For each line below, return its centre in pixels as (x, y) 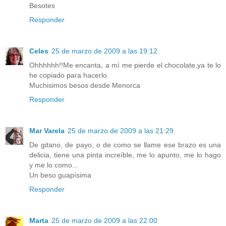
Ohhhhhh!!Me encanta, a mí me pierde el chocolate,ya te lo (125, 65)
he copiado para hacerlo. (69, 75)
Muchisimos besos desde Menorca (85, 85)
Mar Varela (47, 130)
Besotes (42, 5)
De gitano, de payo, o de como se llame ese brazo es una (125, 145)
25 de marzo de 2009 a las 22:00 (104, 220)
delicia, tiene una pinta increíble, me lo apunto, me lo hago (125, 155)
